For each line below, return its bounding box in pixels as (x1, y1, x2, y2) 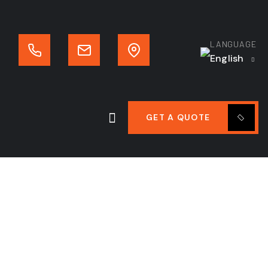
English (210, 52, 246, 65)
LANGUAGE (210, 39, 257, 49)
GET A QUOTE (146, 112, 211, 123)
